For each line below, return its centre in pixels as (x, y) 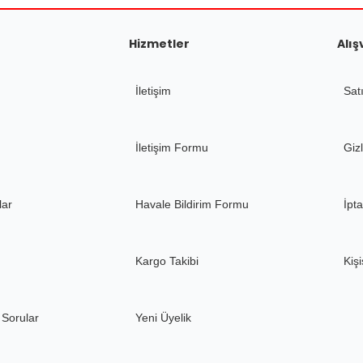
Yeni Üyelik (164, 318)
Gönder (181, 136)
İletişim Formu (172, 147)
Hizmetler (160, 44)
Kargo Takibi (167, 261)
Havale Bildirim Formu (192, 204)
